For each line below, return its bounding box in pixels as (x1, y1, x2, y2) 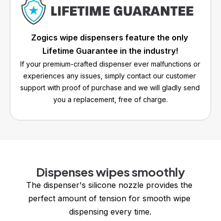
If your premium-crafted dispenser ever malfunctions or (20, 59, 200, 68)
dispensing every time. (69, 206, 152, 217)
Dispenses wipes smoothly (36, 164, 185, 179)
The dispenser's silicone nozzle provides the (26, 180, 192, 190)
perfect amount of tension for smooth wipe (28, 193, 190, 203)
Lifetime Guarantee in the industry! (42, 45, 179, 56)
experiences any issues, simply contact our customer (23, 71, 196, 80)
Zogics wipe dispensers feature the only (31, 32, 188, 42)
